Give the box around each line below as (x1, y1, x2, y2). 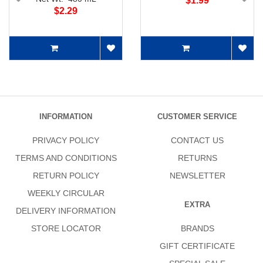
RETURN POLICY (32, 171, 99, 181)
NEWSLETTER (169, 171, 225, 181)
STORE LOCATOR (31, 224, 101, 234)
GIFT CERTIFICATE (160, 241, 235, 251)
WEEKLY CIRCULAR (27, 188, 104, 198)
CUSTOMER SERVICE (157, 112, 237, 122)
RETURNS (177, 153, 217, 163)
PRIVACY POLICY (32, 136, 99, 146)
